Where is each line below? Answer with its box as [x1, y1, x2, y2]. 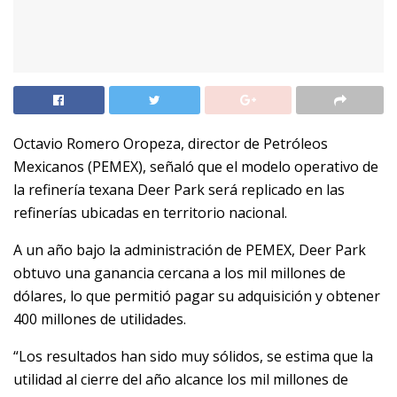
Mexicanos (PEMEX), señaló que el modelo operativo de [13, 156, 378, 176]
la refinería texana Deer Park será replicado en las [13, 179, 345, 199]
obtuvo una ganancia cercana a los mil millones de [13, 262, 346, 283]
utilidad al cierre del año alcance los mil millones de [13, 369, 348, 389]
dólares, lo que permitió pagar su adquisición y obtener [13, 285, 380, 306]
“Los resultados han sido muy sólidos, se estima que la [13, 346, 373, 366]
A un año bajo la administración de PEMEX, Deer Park [13, 239, 366, 260]
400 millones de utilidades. [13, 308, 186, 329]
